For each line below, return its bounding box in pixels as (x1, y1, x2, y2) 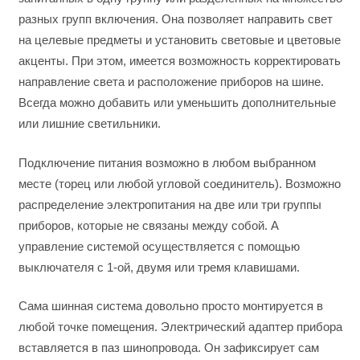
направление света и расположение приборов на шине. (18, 75, 324, 89)
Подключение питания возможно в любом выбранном (18, 155, 316, 170)
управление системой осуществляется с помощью (18, 239, 300, 253)
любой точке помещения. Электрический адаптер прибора (18, 320, 342, 334)
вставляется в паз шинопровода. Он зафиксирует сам (18, 341, 319, 355)
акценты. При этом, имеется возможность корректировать (18, 54, 341, 68)
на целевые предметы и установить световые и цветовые (18, 33, 341, 47)
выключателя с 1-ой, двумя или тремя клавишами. (18, 260, 300, 274)
